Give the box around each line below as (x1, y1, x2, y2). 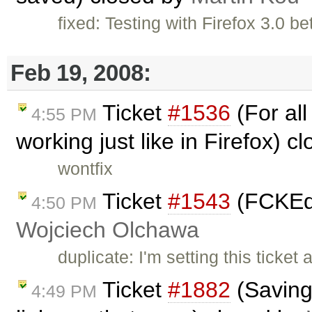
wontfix (58, 159, 114, 179)
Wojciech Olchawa (16, 217, 199, 242)
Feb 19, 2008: (10, 59, 151, 86)
